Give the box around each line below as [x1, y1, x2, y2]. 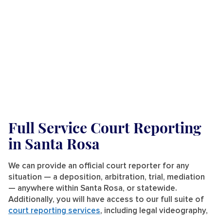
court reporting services [8, 207, 100, 216]
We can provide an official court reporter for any [8, 162, 189, 171]
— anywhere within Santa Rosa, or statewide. [8, 184, 177, 193]
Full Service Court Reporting [8, 118, 201, 138]
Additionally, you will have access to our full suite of [8, 196, 204, 204]
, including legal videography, [100, 207, 208, 216]
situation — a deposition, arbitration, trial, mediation [8, 173, 205, 182]
